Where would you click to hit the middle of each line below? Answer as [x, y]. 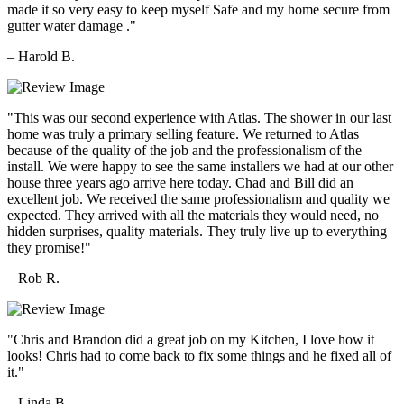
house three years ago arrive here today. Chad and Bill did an [180, 183]
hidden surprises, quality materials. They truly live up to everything [197, 232]
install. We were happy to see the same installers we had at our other [200, 167]
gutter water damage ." [72, 26]
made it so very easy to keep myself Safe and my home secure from [198, 10]
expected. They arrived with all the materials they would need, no [193, 216]
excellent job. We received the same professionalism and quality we [198, 199]
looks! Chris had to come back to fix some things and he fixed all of [199, 356]
